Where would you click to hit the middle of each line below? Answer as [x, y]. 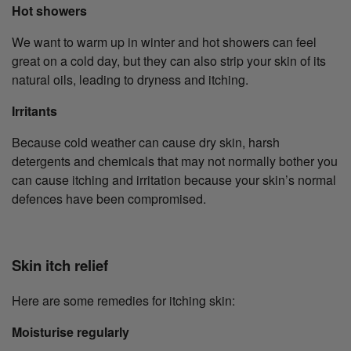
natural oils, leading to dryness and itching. [130, 80]
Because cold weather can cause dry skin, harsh [146, 143]
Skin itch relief [60, 265]
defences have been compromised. [109, 199]
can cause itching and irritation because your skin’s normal [174, 180]
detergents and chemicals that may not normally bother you [175, 161]
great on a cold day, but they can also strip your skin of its [169, 61]
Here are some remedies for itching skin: [123, 300]
